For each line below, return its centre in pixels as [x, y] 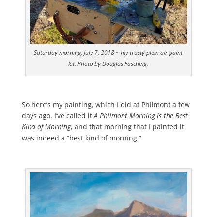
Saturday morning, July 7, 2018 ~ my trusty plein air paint [108, 52]
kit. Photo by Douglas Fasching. [108, 63]
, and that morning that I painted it [127, 126]
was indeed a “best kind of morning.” [81, 138]
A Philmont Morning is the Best [141, 115]
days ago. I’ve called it [58, 115]
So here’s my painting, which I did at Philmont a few [106, 104]
